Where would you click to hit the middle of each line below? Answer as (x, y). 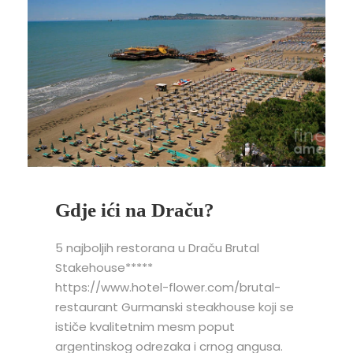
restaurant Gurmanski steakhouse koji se (175, 307)
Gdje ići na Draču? (135, 210)
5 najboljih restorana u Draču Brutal (157, 247)
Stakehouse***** (175, 267)
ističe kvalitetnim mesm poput (145, 326)
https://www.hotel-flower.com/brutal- (168, 287)
